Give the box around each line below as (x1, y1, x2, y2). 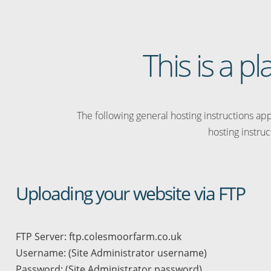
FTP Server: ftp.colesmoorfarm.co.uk (15, 230, 181, 243)
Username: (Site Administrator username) (15, 246, 207, 260)
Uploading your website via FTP (15, 181, 246, 206)
